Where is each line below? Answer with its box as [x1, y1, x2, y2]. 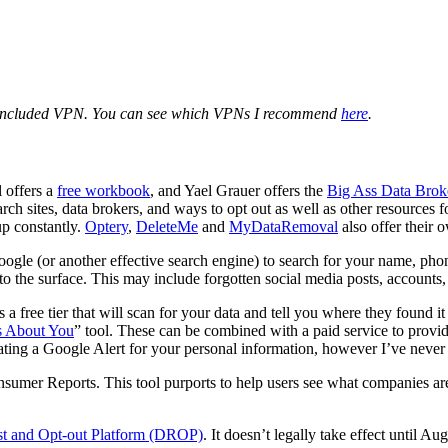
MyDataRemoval [229, 218, 338, 236]
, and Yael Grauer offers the [150, 182, 327, 200]
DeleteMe [136, 218, 198, 236]
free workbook [57, 182, 150, 200]
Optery [85, 218, 128, 236]
